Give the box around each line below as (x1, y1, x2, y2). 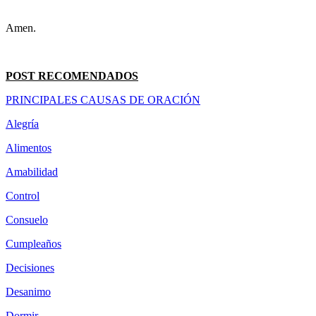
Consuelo (6, 214, 48, 226)
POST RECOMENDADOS (6, 70, 138, 83)
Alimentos (6, 142, 51, 154)
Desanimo (6, 286, 51, 298)
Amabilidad (6, 166, 58, 178)
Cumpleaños (6, 238, 61, 250)
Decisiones (6, 262, 54, 274)
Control (6, 190, 39, 202)
